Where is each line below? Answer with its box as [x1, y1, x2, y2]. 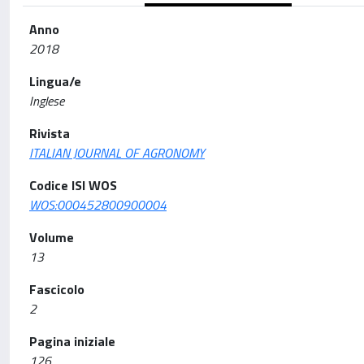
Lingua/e [29, 71, 81, 91]
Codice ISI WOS [29, 175, 117, 195]
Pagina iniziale [29, 331, 115, 351]
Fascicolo [29, 279, 84, 299]
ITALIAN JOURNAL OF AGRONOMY [29, 143, 205, 162]
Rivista [29, 123, 70, 143]
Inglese [29, 91, 64, 110]
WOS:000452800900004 [29, 195, 167, 214]
